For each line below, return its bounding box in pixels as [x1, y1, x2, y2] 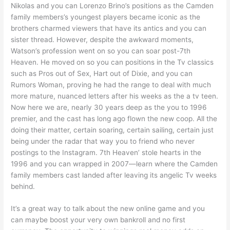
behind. [11, 182, 35, 190]
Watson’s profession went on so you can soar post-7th [11, 46, 191, 55]
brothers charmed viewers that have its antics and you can [11, 24, 207, 32]
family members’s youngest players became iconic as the [11, 12, 201, 21]
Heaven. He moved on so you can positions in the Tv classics [11, 57, 214, 66]
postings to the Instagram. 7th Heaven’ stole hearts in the [11, 148, 202, 157]
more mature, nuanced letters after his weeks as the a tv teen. [11, 91, 219, 100]
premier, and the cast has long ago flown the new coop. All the [11, 114, 218, 123]
